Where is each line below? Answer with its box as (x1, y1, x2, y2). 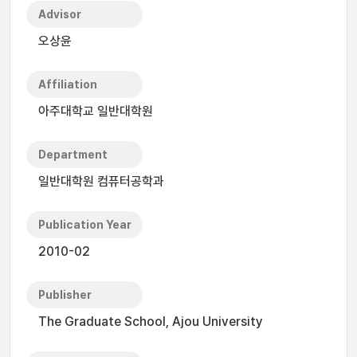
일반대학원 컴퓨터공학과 (38, 174, 164, 189)
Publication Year (38, 218, 131, 231)
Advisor (38, 8, 81, 21)
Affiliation (38, 78, 97, 91)
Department (38, 148, 108, 161)
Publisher (38, 288, 92, 301)
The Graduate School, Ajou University (38, 314, 263, 329)
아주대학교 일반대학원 (38, 104, 153, 119)
